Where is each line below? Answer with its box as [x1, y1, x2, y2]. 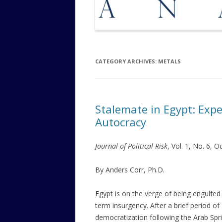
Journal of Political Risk [95, 141, 167, 151]
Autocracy [95, 114, 146, 129]
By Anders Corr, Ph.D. [95, 165, 165, 174]
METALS [158, 57, 181, 65]
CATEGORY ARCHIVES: [95, 57, 158, 65]
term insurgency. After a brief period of [95, 200, 220, 210]
